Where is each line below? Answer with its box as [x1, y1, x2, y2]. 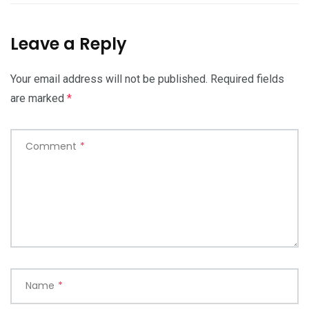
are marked [10, 91, 67, 105]
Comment [26, 139, 77, 153]
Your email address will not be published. [10, 72, 208, 86]
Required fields [210, 72, 284, 86]
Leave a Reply [10, 32, 127, 55]
